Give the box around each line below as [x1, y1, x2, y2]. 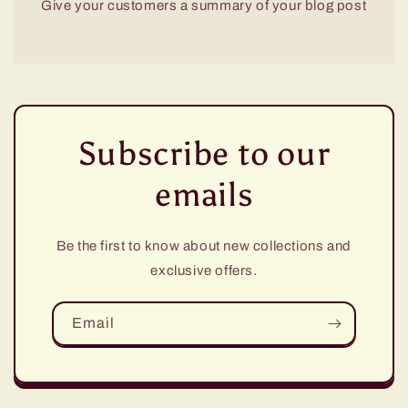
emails [155, 175, 253, 216]
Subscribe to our [77, 134, 331, 175]
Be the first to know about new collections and [56, 239, 352, 254]
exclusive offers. [150, 263, 258, 279]
